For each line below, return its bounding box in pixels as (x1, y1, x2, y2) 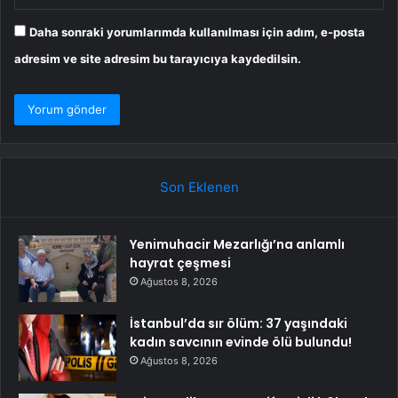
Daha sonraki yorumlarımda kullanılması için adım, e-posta (29, 25, 365, 40)
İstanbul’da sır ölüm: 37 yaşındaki (130, 314, 347, 333)
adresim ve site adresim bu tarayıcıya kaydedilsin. (14, 52, 301, 67)
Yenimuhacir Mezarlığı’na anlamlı (130, 235, 345, 254)
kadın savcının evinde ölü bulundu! (130, 333, 352, 352)
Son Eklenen (159, 179, 239, 196)
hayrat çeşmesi (130, 254, 231, 273)
